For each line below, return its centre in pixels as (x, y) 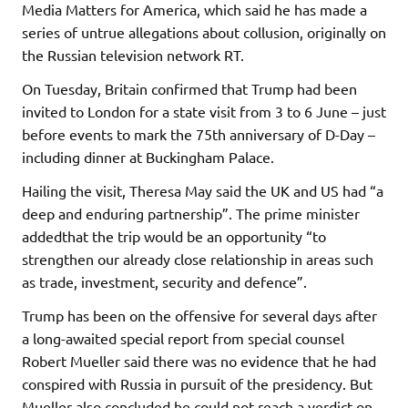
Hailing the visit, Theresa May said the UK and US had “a (203, 191)
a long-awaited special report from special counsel (183, 338)
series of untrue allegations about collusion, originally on (204, 32)
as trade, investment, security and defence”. (164, 282)
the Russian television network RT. (133, 55)
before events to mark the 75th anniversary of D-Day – (199, 134)
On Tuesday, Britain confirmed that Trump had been (189, 89)
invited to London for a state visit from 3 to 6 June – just (204, 112)
